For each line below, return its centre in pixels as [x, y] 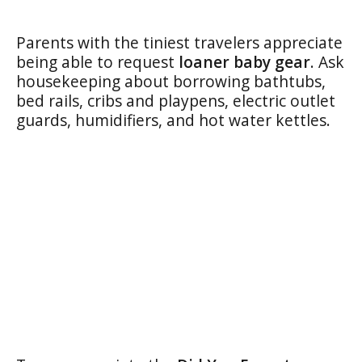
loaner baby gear [244, 62]
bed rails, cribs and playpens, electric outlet [176, 101]
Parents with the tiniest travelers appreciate [179, 42]
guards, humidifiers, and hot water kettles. [173, 120]
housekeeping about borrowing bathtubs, [171, 81]
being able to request [97, 62]
